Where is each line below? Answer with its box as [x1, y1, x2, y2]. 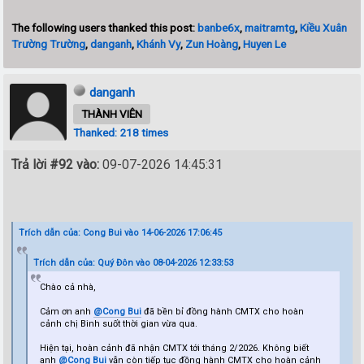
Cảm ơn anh [40, 305, 94, 317]
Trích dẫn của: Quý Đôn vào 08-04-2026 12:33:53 [32, 257, 233, 268]
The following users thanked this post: [11, 20, 198, 34]
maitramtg [245, 20, 296, 34]
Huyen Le [243, 37, 287, 50]
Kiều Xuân [300, 20, 348, 34]
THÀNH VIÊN [81, 106, 143, 120]
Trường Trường [11, 37, 86, 50]
